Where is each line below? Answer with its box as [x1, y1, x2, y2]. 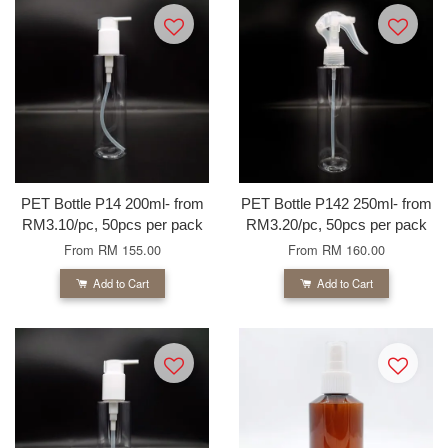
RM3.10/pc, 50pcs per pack [21, 215, 203, 233]
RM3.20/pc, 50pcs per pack [245, 215, 427, 233]
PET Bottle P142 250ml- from [240, 194, 432, 212]
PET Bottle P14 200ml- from [20, 194, 204, 212]
